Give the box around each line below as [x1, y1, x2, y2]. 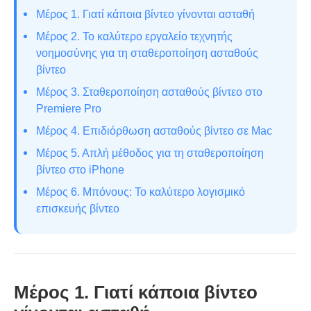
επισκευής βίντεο [36, 202, 119, 215]
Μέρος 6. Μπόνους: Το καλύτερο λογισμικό [36, 185, 245, 198]
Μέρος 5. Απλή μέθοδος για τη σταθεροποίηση [36, 146, 264, 159]
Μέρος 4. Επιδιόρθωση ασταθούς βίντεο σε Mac [36, 124, 272, 137]
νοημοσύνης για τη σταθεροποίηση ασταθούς [36, 47, 258, 59]
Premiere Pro [36, 102, 101, 115]
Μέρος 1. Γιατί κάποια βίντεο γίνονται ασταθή [36, 8, 255, 20]
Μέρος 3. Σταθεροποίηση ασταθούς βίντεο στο [36, 85, 262, 98]
